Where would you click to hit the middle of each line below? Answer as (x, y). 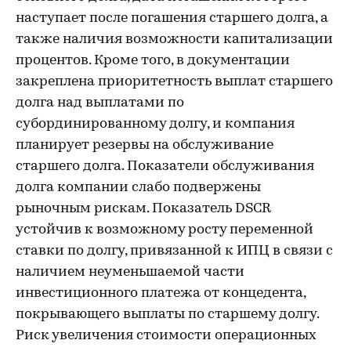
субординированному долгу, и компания (155, 124)
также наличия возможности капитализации (174, 40)
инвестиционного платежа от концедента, (161, 293)
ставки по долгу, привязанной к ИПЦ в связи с (174, 251)
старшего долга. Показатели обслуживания (165, 166)
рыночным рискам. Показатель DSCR (143, 209)
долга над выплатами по (100, 103)
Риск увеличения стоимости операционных (166, 336)
